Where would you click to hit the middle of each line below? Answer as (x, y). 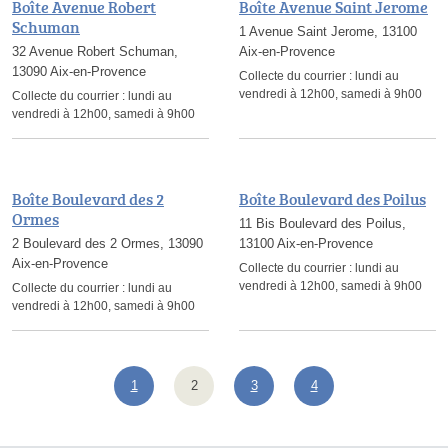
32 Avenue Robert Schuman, (95, 51)
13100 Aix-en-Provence (306, 243)
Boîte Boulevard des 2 (88, 199)
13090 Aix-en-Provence (79, 71)
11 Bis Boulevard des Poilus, (322, 223)
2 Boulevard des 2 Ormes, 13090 (107, 243)
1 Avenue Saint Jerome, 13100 (328, 31)
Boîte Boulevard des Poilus (332, 199)
